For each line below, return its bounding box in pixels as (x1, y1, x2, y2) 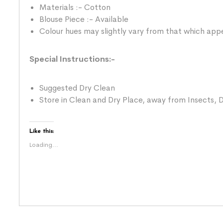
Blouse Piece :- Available (39, 13, 128, 24)
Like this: (29, 128, 54, 134)
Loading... (29, 140, 58, 149)
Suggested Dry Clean (39, 82, 115, 93)
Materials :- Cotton (39, 1, 111, 12)
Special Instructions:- (29, 53, 115, 64)
